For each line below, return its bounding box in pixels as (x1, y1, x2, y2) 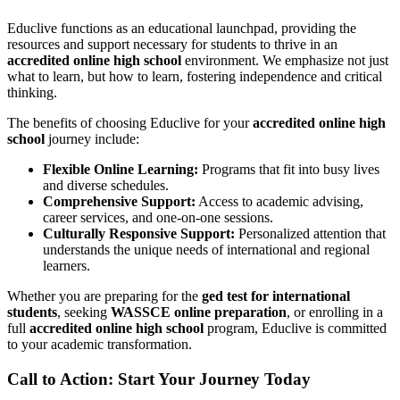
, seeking (57, 304, 111, 321)
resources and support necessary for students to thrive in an (7, 37, 337, 53)
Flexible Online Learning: (43, 162, 198, 178)
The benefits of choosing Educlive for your (7, 115, 253, 131)
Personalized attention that (235, 226, 386, 242)
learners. (43, 258, 90, 274)
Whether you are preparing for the (7, 288, 202, 304)
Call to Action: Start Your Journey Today (7, 369, 311, 388)
